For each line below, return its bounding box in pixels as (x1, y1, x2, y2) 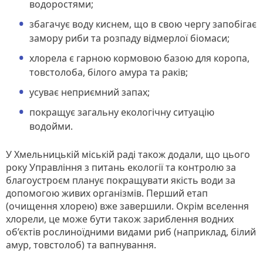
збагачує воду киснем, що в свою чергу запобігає (29, 17, 257, 31)
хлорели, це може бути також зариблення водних (6, 212, 234, 225)
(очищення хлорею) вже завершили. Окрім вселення (6, 199, 249, 213)
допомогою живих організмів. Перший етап (6, 186, 208, 200)
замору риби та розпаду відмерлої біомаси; (29, 31, 230, 45)
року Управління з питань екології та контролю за (6, 160, 236, 174)
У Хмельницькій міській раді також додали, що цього (6, 147, 250, 161)
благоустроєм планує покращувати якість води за (6, 173, 235, 187)
